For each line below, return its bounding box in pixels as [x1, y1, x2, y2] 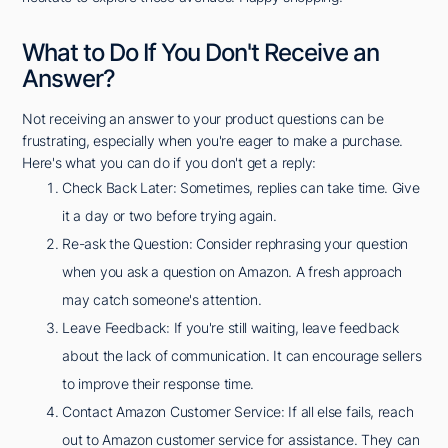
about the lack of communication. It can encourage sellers [62, 347, 422, 365]
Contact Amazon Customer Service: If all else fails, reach [62, 403, 414, 421]
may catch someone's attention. [62, 291, 262, 309]
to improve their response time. [62, 375, 255, 393]
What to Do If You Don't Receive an [22, 38, 380, 68]
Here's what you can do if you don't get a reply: [22, 154, 316, 172]
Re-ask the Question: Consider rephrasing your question [62, 235, 409, 253]
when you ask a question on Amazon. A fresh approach [62, 263, 403, 281]
